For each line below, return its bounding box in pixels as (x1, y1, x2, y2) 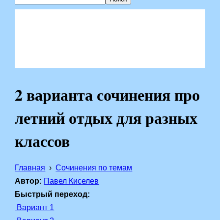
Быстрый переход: (15, 190, 90, 198)
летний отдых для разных (15, 106, 198, 129)
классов (15, 129, 70, 152)
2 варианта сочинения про (15, 83, 200, 106)
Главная (15, 164, 46, 172)
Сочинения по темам (55, 164, 133, 172)
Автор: (15, 177, 42, 185)
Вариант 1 (15, 203, 55, 212)
